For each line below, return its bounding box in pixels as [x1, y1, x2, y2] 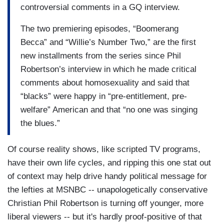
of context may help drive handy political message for [7, 171, 207, 181]
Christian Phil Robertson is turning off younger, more [7, 198, 203, 208]
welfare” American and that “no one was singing [20, 104, 197, 114]
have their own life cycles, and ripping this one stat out [7, 158, 211, 168]
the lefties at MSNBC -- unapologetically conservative [7, 185, 207, 195]
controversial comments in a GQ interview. [20, 2, 180, 12]
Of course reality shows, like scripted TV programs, [7, 144, 200, 154]
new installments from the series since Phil [20, 50, 181, 60]
